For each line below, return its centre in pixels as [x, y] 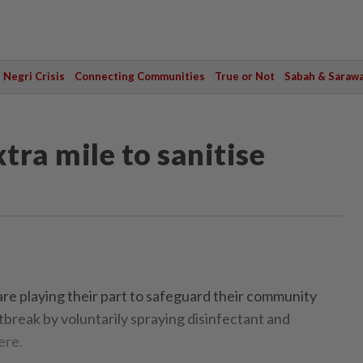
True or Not [244, 76]
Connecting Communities [139, 76]
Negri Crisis [34, 76]
